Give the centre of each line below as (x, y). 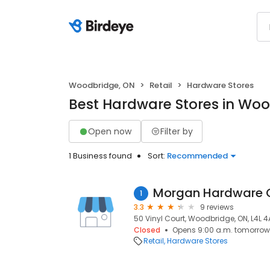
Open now (110, 131)
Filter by (177, 131)
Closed (147, 230)
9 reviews (217, 207)
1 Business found (100, 156)
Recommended (197, 156)
